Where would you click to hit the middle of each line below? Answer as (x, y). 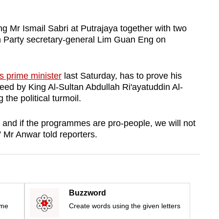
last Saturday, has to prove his (121, 76)
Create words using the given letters (125, 206)
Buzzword (88, 193)
